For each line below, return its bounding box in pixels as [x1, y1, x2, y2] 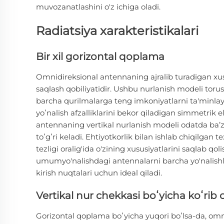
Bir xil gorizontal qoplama [36, 50, 164, 63]
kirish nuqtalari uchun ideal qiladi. [36, 167, 162, 177]
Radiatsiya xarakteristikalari [36, 23, 198, 38]
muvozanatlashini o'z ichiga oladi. [36, 1, 160, 11]
